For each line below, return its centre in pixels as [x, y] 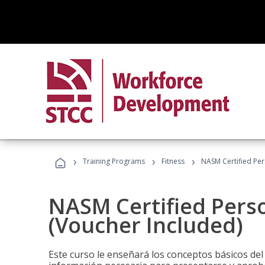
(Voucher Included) [146, 225]
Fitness [173, 161]
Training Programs [114, 161]
